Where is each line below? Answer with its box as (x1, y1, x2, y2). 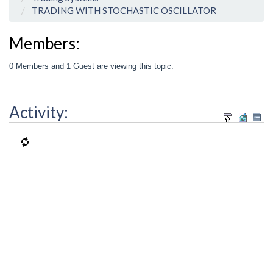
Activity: (9, 102, 68, 122)
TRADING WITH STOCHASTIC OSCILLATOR (32, 5, 216, 16)
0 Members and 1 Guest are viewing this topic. (9, 61, 174, 71)
